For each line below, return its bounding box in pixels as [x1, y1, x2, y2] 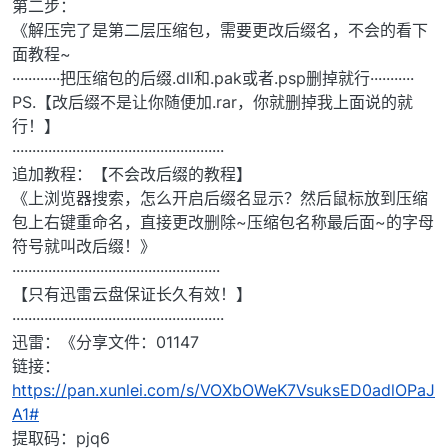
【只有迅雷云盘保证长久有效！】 [12, 284, 252, 305]
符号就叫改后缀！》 [12, 236, 156, 257]
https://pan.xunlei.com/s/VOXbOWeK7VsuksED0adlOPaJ [12, 380, 435, 401]
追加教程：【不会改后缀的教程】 [12, 164, 252, 185]
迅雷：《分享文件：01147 [12, 332, 199, 353]
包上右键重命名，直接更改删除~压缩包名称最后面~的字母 [12, 212, 434, 233]
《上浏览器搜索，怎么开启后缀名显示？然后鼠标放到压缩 [12, 188, 428, 209]
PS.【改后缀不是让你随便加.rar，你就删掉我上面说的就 [12, 92, 413, 113]
